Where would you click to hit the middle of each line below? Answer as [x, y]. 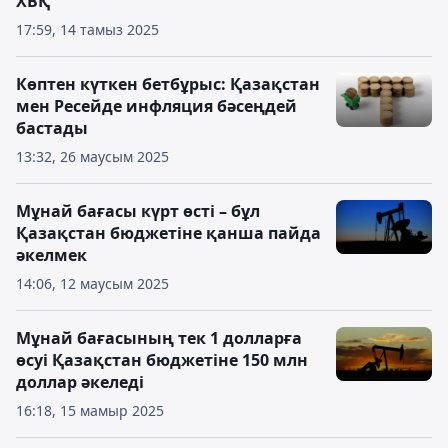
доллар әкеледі [80, 382]
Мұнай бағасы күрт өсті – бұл [138, 211]
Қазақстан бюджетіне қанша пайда [168, 233]
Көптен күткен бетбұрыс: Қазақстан [168, 84]
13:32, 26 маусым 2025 [92, 156]
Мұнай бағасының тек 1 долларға [159, 338]
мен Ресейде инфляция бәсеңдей [156, 106]
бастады [52, 128]
